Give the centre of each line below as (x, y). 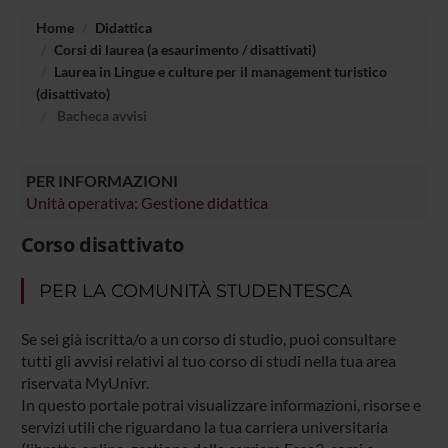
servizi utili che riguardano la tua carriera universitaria (204, 427)
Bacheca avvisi (100, 115)
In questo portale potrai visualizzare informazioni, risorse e (220, 405)
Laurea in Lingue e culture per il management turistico (220, 71)
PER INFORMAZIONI (101, 180)
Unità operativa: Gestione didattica (146, 202)
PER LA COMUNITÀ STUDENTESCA (195, 291)
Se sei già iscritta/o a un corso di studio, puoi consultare (208, 339)
